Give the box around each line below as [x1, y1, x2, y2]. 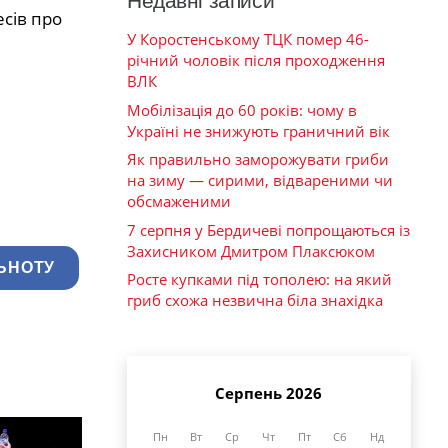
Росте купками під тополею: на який [127, 269, 392, 290]
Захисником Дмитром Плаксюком [127, 240, 375, 261]
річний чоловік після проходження [127, 50, 385, 71]
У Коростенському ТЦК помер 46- [127, 29, 369, 50]
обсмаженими [127, 191, 231, 212]
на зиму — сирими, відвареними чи [127, 170, 393, 191]
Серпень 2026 [215, 382, 322, 403]
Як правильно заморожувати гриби [127, 149, 389, 170]
